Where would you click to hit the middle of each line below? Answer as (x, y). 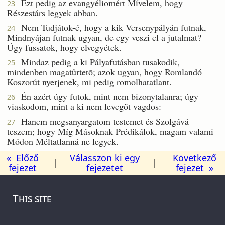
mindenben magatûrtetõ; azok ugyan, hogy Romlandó (104, 72)
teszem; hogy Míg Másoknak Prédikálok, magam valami (110, 131)
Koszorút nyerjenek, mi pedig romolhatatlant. (89, 82)
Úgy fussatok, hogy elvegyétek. (64, 47)
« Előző (23, 157)
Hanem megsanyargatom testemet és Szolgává (102, 121)
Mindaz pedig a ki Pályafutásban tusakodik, (97, 62)
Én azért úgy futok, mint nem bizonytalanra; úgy (107, 96)
